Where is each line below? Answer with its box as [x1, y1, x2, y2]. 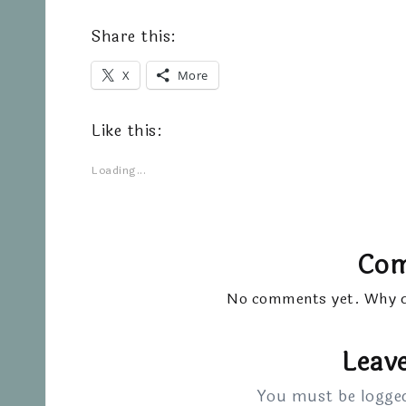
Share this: [92, 24, 177, 49]
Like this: [92, 119, 162, 143]
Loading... [92, 162, 146, 179]
